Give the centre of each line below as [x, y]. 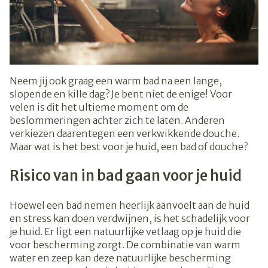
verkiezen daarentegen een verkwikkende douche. [124, 134]
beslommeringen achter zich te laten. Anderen [117, 121]
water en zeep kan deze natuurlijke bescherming [120, 258]
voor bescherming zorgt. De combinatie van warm [125, 245]
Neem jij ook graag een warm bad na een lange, [116, 81]
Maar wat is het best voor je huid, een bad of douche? [130, 147]
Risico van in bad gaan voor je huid [126, 176]
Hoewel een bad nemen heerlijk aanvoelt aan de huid [130, 205]
